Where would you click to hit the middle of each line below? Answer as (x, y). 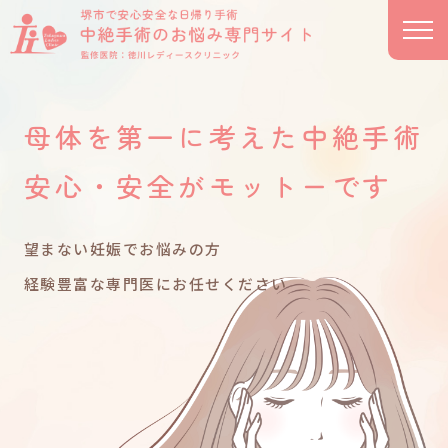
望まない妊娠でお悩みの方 (123, 249)
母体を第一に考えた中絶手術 (224, 136)
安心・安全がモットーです (209, 185)
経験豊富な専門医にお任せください (156, 284)
